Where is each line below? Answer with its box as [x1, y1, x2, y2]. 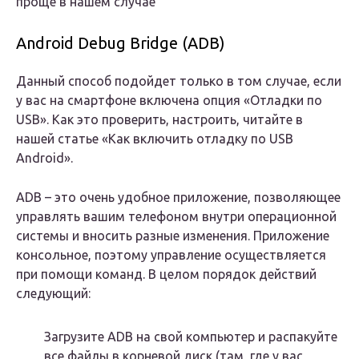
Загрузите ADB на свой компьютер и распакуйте [44, 329, 337, 345]
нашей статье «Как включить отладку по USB [16, 131, 293, 147]
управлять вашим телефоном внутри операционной [16, 209, 337, 224]
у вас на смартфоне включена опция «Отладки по [16, 93, 322, 108]
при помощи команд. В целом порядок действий [16, 267, 317, 282]
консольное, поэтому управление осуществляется [16, 248, 326, 263]
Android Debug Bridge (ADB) [16, 34, 225, 53]
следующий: [16, 286, 91, 301]
